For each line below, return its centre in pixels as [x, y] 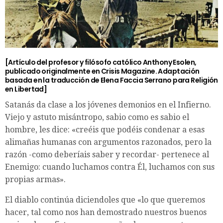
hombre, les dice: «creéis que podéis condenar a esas [105, 129]
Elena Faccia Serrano [137, 80]
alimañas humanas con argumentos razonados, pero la [108, 142]
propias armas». [35, 179]
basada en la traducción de [53, 80]
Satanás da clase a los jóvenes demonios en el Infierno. [108, 105]
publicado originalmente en [53, 71]
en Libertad [24, 89]
